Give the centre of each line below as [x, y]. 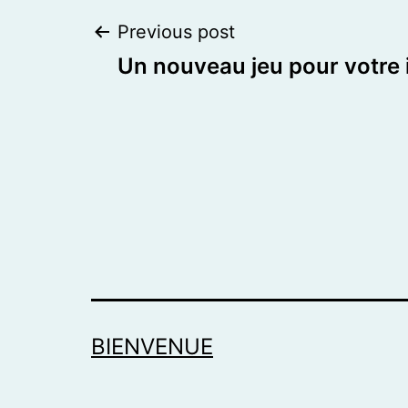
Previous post [176, 32]
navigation [196, 100]
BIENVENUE [152, 347]
